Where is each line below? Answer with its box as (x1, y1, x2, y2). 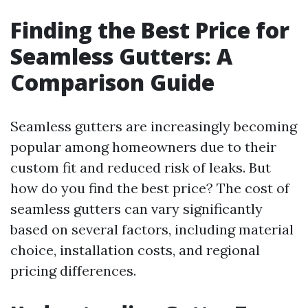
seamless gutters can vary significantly (10, 200, 263, 217)
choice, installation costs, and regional (10, 241, 260, 258)
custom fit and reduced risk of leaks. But (10, 159, 271, 176)
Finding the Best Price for (10, 15, 289, 45)
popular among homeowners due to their (10, 138, 276, 155)
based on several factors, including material (10, 221, 294, 238)
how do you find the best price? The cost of (10, 179, 289, 197)
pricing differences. (10, 262, 136, 279)
